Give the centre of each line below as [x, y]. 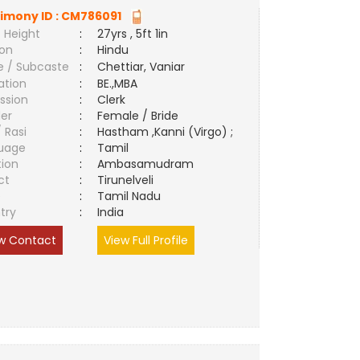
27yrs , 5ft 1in [133, 34]
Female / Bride [141, 116]
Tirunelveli [129, 180]
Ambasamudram [149, 164]
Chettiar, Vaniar [141, 67]
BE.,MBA [118, 84]
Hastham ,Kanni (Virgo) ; [166, 132]
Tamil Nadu [129, 196]
